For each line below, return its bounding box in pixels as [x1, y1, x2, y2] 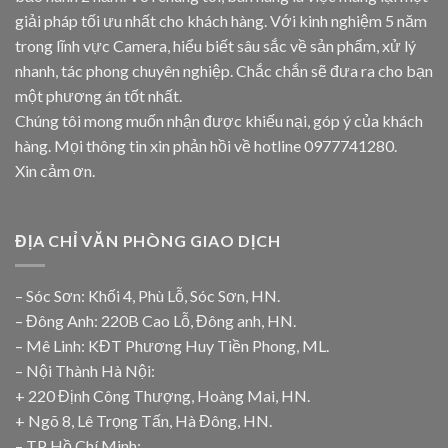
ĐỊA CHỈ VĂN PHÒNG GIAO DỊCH [15, 231, 281, 251]
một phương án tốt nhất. [15, 86, 182, 106]
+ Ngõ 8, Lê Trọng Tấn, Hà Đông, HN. [15, 410, 272, 430]
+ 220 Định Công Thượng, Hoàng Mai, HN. [15, 385, 310, 405]
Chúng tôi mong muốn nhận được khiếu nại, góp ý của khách [15, 111, 423, 131]
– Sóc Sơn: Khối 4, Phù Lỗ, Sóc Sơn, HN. [15, 285, 280, 305]
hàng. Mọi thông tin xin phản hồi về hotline [15, 136, 304, 156]
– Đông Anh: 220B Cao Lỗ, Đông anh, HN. [15, 310, 296, 330]
